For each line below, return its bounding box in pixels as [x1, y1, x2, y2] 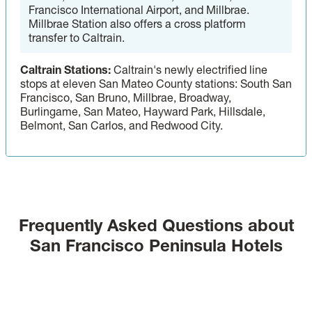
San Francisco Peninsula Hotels [29, 235, 283, 256]
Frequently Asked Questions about [18, 214, 294, 235]
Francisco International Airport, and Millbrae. [29, 2, 249, 17]
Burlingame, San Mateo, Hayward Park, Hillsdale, [20, 104, 265, 118]
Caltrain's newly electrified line [111, 62, 267, 77]
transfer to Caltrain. [29, 30, 125, 45]
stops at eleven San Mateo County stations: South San [20, 76, 292, 91]
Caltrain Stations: [20, 62, 111, 77]
